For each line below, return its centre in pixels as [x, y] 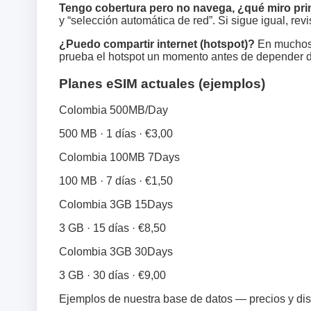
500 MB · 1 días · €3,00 [116, 134]
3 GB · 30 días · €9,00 [112, 276]
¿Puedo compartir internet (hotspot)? [157, 44]
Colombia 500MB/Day [114, 110]
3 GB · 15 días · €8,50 [112, 228]
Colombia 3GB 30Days [116, 252]
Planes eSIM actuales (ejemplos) [162, 83]
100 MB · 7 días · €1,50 [116, 181]
